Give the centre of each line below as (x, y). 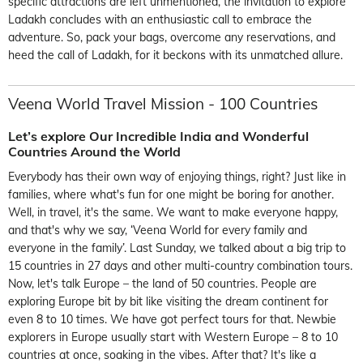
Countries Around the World (94, 151)
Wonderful (275, 136)
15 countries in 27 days (70, 265)
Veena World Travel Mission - (113, 103)
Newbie (316, 319)
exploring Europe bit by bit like (87, 301)
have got (155, 319)
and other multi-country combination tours (241, 265)
